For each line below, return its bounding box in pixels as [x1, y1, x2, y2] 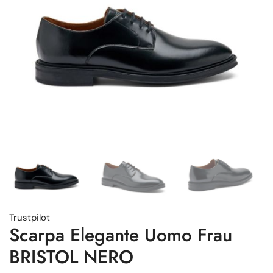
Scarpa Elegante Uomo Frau [9, 221, 232, 248]
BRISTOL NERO [9, 243, 133, 270]
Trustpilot [9, 211, 50, 224]
